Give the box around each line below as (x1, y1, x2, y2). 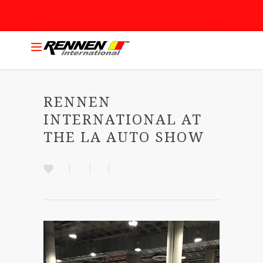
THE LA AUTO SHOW (43, 129, 205, 146)
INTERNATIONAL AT (43, 112, 202, 128)
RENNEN (43, 94, 111, 110)
